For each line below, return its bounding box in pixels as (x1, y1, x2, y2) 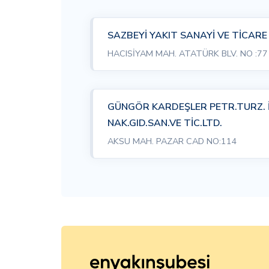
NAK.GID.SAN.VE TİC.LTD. (107, 116, 222, 130)
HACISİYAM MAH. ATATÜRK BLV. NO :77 (107, 47, 268, 60)
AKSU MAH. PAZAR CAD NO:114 (107, 134, 237, 147)
